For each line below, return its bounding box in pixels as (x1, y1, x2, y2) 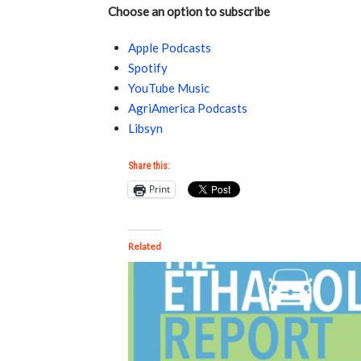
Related (128, 239, 162, 252)
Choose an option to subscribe (108, 4, 271, 19)
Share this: (128, 160, 171, 172)
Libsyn (128, 121, 164, 136)
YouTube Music (128, 81, 210, 96)
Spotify (128, 60, 168, 76)
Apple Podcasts (128, 40, 212, 56)
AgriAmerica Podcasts (128, 101, 248, 116)
